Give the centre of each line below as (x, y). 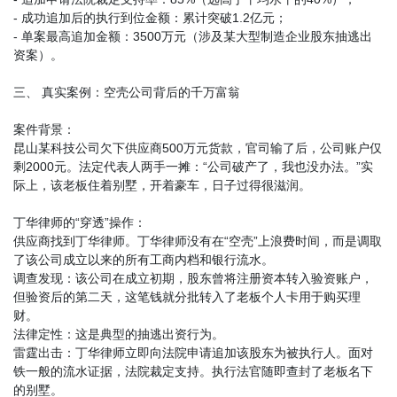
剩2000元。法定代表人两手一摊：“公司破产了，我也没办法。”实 (193, 167)
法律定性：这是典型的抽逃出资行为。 (119, 335)
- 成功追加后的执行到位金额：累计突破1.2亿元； (150, 18)
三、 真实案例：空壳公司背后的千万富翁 (127, 93)
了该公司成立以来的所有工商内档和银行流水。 (144, 260)
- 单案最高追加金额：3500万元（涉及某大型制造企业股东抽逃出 (193, 37)
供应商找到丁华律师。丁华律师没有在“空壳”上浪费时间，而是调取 (198, 241)
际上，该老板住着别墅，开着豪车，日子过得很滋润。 (162, 186)
